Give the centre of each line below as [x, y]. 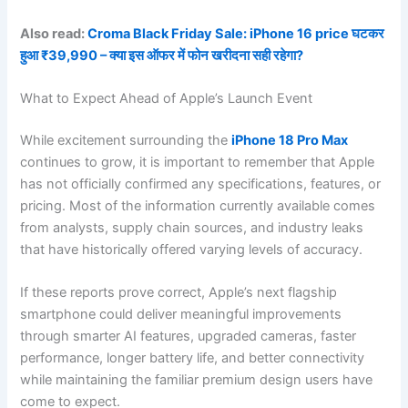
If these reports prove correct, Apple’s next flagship [179, 293]
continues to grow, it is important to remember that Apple [198, 163]
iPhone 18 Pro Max [290, 141]
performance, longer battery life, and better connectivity [193, 358]
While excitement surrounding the [126, 141]
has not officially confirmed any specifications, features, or [201, 184]
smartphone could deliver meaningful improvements [181, 315]
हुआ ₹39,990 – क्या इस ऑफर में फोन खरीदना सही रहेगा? [162, 55]
